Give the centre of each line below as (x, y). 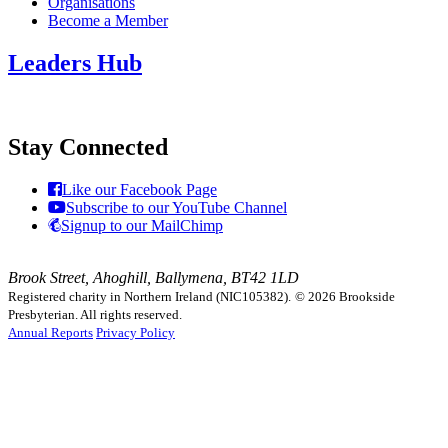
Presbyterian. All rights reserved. (95, 315)
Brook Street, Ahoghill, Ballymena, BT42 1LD (153, 278)
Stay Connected (88, 147)
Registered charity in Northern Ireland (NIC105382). (149, 297)
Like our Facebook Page (139, 190)
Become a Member (108, 20)
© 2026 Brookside (345, 297)
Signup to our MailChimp (142, 226)
